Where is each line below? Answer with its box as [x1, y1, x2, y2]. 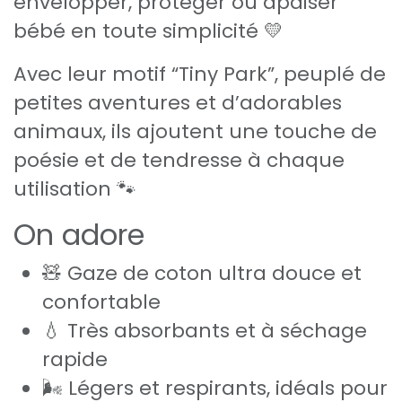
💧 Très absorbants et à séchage [42, 317, 367, 345]
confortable [42, 288, 161, 317]
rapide [42, 345, 108, 374]
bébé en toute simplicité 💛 [13, 17, 284, 46]
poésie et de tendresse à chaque [13, 146, 345, 175]
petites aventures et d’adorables [13, 89, 342, 118]
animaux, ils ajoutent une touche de [13, 118, 377, 146]
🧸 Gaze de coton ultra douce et [42, 259, 362, 288]
